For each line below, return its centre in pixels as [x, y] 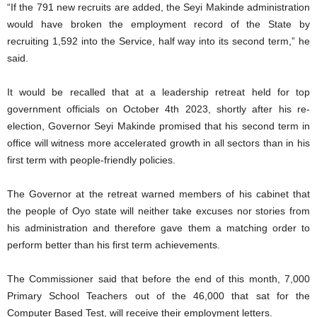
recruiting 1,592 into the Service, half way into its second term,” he [158, 41]
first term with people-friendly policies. [91, 160]
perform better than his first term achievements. [114, 245]
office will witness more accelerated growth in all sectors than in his [158, 143]
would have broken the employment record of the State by [158, 24]
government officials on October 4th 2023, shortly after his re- [158, 109]
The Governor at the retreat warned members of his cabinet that [158, 194]
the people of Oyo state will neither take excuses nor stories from [158, 211]
